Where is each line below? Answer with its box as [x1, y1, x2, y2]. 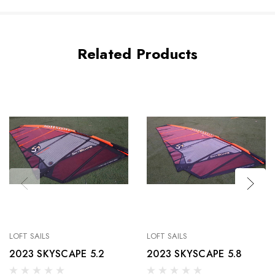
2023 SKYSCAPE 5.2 [9, 246, 105, 261]
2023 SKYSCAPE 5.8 [147, 246, 242, 261]
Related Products [77, 43, 198, 65]
